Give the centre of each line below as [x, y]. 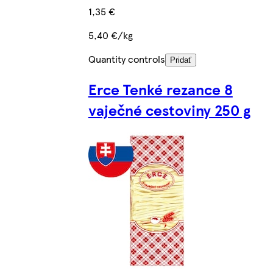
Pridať [180, 60]
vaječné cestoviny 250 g [169, 110]
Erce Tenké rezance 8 [160, 89]
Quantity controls [126, 59]
